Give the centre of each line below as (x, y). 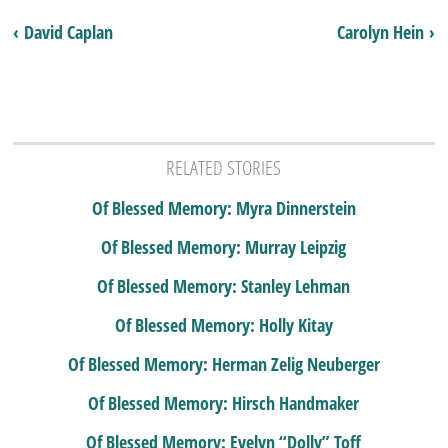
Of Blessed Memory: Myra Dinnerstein (223, 207)
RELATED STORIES (224, 167)
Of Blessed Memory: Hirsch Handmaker (224, 402)
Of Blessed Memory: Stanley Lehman (224, 285)
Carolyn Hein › (385, 31)
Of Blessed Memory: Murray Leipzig (224, 246)
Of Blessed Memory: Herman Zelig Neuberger (223, 363)
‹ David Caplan (63, 31)
